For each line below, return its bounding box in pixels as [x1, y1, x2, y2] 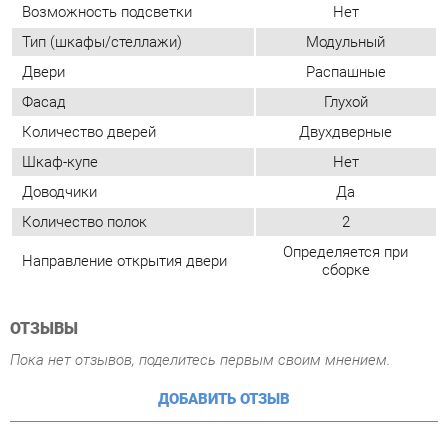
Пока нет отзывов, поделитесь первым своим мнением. [9, 192, 375, 211]
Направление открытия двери [21, 97, 218, 115]
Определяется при [271, 88, 392, 107]
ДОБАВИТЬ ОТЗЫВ [151, 230, 279, 249]
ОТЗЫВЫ [9, 161, 75, 181]
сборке [308, 106, 355, 124]
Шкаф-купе [21, 2, 95, 20]
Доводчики [21, 31, 94, 49]
